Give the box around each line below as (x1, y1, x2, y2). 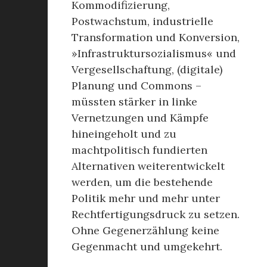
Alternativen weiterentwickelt (72, 159, 225, 173)
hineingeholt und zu (72, 127, 176, 141)
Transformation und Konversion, (72, 30, 240, 44)
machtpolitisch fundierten (72, 143, 207, 157)
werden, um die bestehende (72, 175, 213, 189)
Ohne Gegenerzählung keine (72, 223, 219, 237)
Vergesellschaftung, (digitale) (72, 63, 222, 76)
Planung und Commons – (72, 79, 201, 92)
